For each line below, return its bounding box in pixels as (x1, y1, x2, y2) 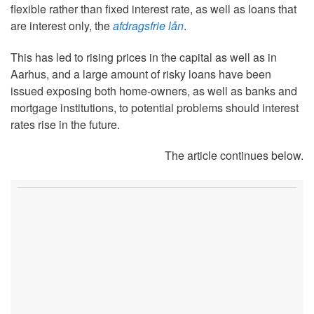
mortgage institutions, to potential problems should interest (11, 99, 299, 116)
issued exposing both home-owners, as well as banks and (11, 82, 297, 99)
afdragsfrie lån (113, 17, 184, 34)
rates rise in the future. (11, 116, 120, 132)
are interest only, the (11, 17, 113, 34)
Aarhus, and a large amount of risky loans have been (11, 65, 271, 82)
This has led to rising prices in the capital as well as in (11, 48, 277, 65)
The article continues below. (165, 147, 303, 164)
